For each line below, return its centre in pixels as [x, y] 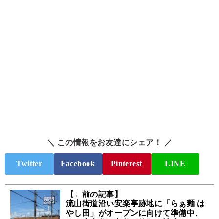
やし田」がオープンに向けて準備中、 [134, 213]
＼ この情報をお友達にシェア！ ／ [109, 142]
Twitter [29, 164]
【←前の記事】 [94, 194]
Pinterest [126, 164]
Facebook [78, 164]
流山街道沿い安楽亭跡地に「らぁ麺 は [135, 203]
